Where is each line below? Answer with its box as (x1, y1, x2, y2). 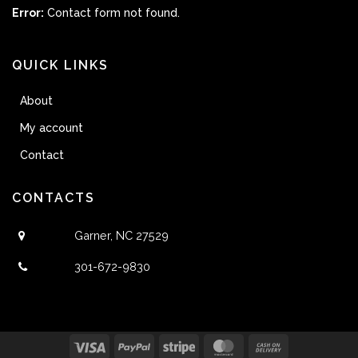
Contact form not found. (44, 6, 180, 20)
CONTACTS (12, 190, 95, 206)
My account (20, 121, 83, 135)
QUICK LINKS (12, 58, 109, 74)
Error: (12, 6, 44, 20)
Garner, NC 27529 (74, 229, 169, 243)
